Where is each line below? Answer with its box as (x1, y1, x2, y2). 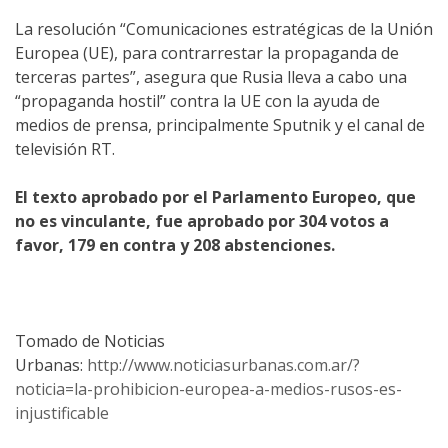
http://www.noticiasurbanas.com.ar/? (87, 354, 360, 377)
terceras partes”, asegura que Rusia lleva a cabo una (15, 66, 407, 89)
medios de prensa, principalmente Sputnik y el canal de (15, 114, 425, 137)
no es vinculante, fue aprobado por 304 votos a (15, 210, 389, 233)
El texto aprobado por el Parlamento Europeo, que (15, 186, 416, 209)
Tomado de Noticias (15, 330, 165, 353)
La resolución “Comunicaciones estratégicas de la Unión (15, 18, 433, 41)
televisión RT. (15, 138, 115, 161)
